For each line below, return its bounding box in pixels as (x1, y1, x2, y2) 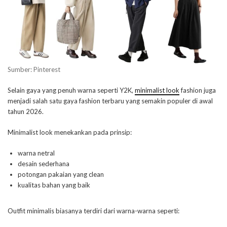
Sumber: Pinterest (8, 65, 60, 74)
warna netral (18, 149, 55, 158)
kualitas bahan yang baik (18, 181, 90, 190)
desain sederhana (18, 160, 69, 168)
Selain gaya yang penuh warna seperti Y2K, (8, 86, 135, 95)
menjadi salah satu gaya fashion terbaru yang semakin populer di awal (8, 97, 213, 105)
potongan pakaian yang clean (18, 170, 104, 179)
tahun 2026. (8, 107, 44, 116)
